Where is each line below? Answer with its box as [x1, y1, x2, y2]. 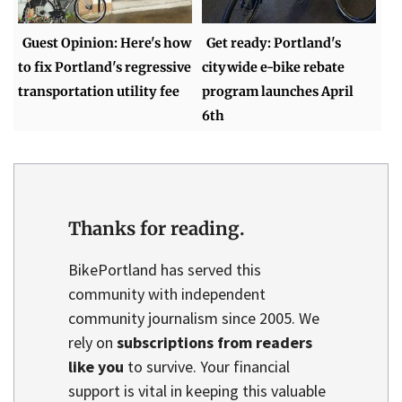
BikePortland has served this [68, 259, 261, 281]
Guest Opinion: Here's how [22, 34, 192, 51]
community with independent [68, 284, 266, 305]
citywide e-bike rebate [202, 58, 345, 75]
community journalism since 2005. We [68, 308, 319, 329]
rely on [68, 332, 117, 354]
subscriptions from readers [117, 332, 312, 354]
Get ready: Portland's [206, 34, 342, 51]
